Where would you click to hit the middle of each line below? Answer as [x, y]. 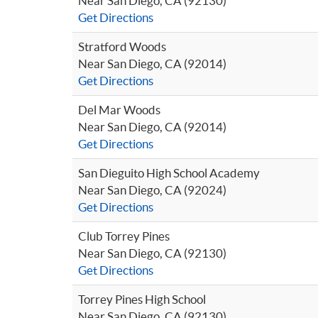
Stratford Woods [122, 46]
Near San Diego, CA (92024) [152, 190]
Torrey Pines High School [142, 299]
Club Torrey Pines [124, 236]
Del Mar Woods [119, 110]
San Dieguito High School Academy [169, 173]
